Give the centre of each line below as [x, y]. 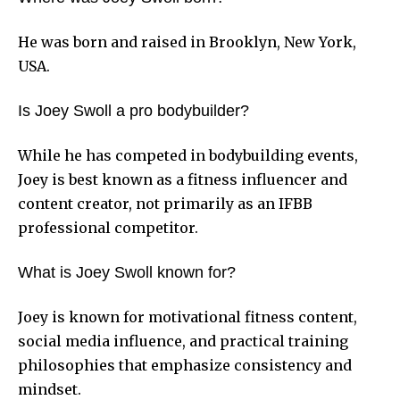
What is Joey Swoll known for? [127, 273]
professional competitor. [108, 228]
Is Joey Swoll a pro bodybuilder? [133, 111]
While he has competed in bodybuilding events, [188, 156]
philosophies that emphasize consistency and [185, 366]
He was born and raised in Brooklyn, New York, [187, 42]
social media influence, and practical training [183, 342]
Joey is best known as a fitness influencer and [183, 180]
